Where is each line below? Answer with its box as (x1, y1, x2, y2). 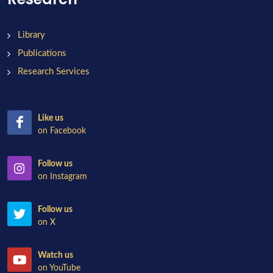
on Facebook (38, 127, 86, 135)
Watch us (38, 251, 73, 260)
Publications (18, 49, 66, 58)
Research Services (18, 67, 90, 76)
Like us (38, 114, 63, 122)
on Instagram (38, 172, 87, 181)
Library (18, 30, 45, 40)
